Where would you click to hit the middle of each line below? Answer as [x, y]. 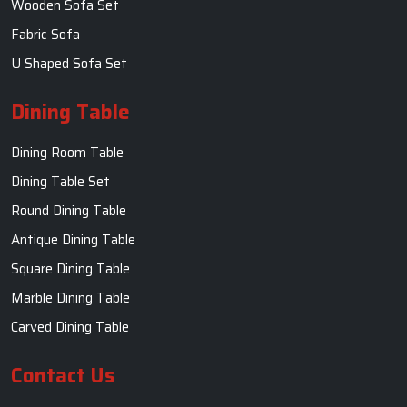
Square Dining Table [70, 269]
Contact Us [63, 376]
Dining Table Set [60, 182]
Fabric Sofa [45, 35]
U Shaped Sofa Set [69, 64]
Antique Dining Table [73, 240]
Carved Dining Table [70, 328]
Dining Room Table [67, 153]
